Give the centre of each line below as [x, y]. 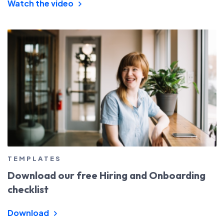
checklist [28, 189]
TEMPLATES [34, 158]
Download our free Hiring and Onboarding [106, 175]
